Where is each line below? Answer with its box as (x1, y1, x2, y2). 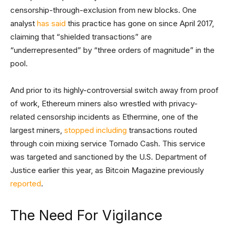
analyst (10, 18, 35, 28)
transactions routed (127, 125, 197, 135)
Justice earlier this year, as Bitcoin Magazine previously (10, 165, 204, 175)
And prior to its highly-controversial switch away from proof (10, 85, 219, 95)
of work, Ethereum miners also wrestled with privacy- (10, 99, 198, 108)
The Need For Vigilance (10, 207, 162, 224)
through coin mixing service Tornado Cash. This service (10, 139, 205, 148)
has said (35, 18, 66, 28)
